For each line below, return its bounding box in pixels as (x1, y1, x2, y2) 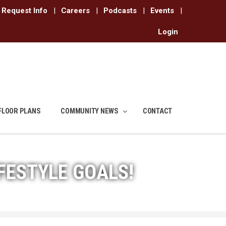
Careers (61, 6, 90, 15)
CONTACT (142, 107, 172, 116)
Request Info (2, 6, 47, 15)
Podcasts (103, 6, 137, 15)
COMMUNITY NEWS (61, 107, 119, 116)
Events (150, 6, 174, 15)
